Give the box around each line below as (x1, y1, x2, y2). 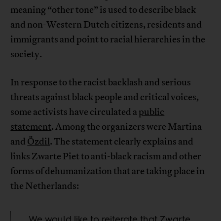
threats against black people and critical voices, (10, 91, 199, 104)
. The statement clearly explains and (50, 136, 194, 148)
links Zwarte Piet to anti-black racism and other (10, 150, 202, 163)
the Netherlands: (10, 180, 79, 192)
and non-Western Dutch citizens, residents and (10, 19, 202, 31)
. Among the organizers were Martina (51, 121, 202, 133)
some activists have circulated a (10, 106, 139, 118)
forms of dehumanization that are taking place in (10, 165, 205, 178)
